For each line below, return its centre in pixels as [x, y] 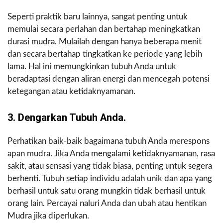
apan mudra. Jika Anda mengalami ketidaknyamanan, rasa [111, 154]
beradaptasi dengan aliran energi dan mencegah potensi [109, 79]
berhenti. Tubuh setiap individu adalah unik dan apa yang [110, 179]
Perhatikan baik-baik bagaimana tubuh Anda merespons [109, 141]
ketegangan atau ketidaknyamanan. [71, 92]
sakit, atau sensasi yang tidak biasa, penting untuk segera [110, 166]
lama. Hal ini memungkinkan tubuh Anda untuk [92, 67]
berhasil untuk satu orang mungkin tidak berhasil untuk [107, 191]
